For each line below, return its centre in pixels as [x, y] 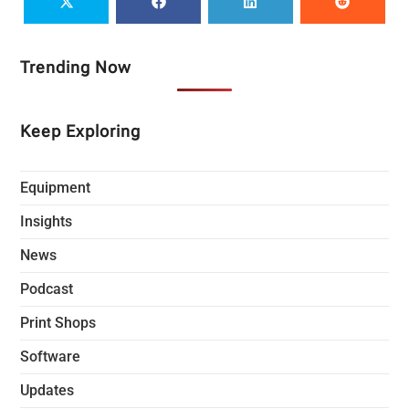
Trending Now [76, 67]
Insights [47, 221]
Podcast [47, 288]
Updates [47, 390]
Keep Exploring [81, 131]
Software [51, 356]
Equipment [56, 187]
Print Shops [58, 322]
